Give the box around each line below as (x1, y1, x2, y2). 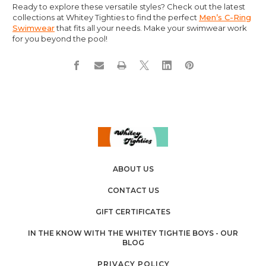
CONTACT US (107, 185, 159, 195)
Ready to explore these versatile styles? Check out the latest (12, 1, 245, 11)
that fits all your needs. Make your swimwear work (55, 23, 247, 33)
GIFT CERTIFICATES (96, 207, 170, 216)
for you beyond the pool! (12, 33, 107, 43)
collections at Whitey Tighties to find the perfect (12, 12, 199, 22)
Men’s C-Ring (199, 12, 251, 22)
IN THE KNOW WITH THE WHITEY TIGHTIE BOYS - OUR (28, 228, 238, 237)
